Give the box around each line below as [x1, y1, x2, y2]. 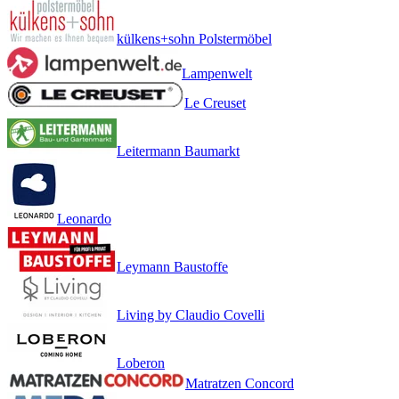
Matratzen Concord [185, 375, 294, 391]
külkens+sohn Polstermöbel [117, 30, 272, 46]
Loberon [117, 354, 165, 370]
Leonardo [57, 210, 111, 226]
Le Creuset [184, 94, 246, 110]
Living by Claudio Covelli [117, 306, 265, 322]
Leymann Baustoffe [117, 258, 228, 274]
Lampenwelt [182, 65, 252, 81]
